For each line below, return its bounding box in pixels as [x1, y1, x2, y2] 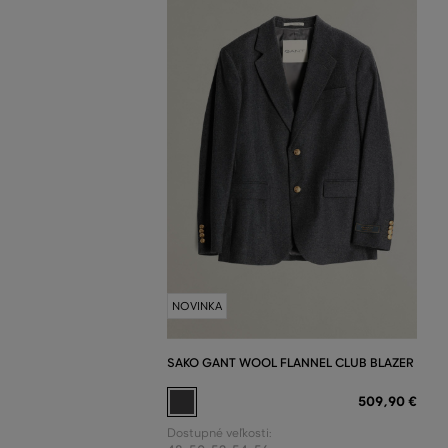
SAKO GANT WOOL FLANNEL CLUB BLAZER [167, 354, 414, 370]
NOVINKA [172, 298, 222, 313]
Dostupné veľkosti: [167, 425, 272, 440]
